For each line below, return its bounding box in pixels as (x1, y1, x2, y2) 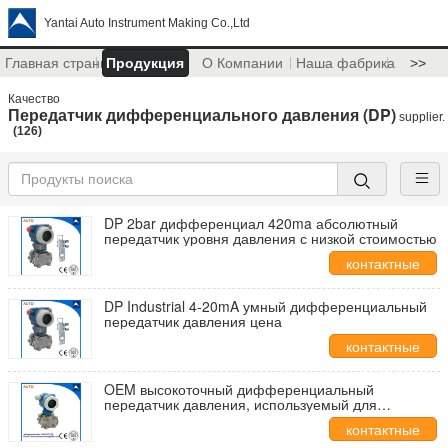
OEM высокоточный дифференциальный (104, 379, 374, 399)
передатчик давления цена (104, 311, 282, 331)
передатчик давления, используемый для (104, 394, 377, 414)
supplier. (396, 110, 445, 124)
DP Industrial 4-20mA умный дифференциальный (104, 296, 427, 316)
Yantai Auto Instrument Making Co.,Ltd (44, 16, 250, 30)
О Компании (201, 55, 283, 71)
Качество (8, 92, 63, 106)
